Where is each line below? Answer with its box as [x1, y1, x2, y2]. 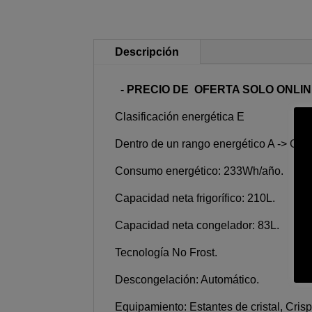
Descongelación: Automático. [115, 274, 260, 286]
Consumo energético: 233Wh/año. [115, 165, 284, 178]
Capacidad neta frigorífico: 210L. [115, 192, 276, 205]
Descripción [115, 46, 180, 58]
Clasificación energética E [115, 111, 245, 123]
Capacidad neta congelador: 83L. [115, 219, 280, 232]
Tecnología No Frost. [115, 247, 218, 259]
